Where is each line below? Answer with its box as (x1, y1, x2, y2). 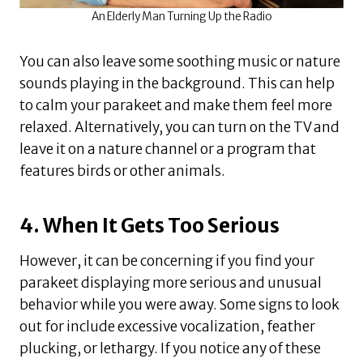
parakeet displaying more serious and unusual (19, 273, 322, 292)
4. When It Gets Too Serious (19, 212, 280, 238)
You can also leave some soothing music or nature (19, 52, 340, 70)
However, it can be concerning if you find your (19, 251, 314, 270)
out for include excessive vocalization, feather (19, 317, 315, 335)
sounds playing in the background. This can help (19, 74, 335, 92)
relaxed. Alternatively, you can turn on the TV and (19, 117, 340, 136)
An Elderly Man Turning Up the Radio (91, 9, 272, 23)
